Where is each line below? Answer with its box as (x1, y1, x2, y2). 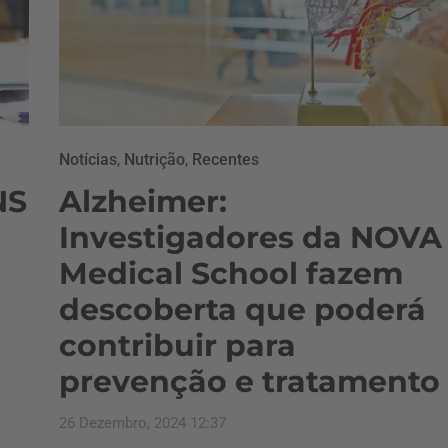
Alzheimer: (59, 183, 227, 220)
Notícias (59, 150, 117, 169)
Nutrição (124, 150, 185, 169)
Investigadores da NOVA (59, 219, 442, 256)
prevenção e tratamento (59, 363, 440, 400)
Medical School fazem (59, 255, 403, 292)
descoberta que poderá (59, 291, 426, 328)
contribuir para (59, 327, 296, 364)
